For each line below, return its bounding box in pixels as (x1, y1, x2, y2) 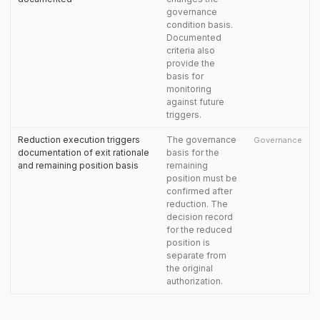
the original (166, 263, 213, 274)
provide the (166, 58, 215, 69)
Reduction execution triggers (18, 134, 140, 145)
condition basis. (166, 19, 233, 30)
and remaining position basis (18, 160, 139, 171)
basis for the (166, 147, 219, 158)
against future (166, 96, 224, 107)
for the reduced (166, 224, 232, 235)
